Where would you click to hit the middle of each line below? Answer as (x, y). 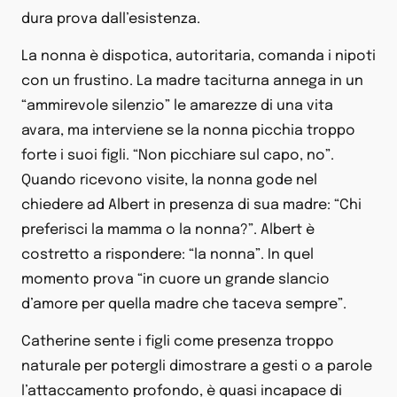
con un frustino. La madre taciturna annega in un (192, 82)
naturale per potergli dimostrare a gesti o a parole (197, 367)
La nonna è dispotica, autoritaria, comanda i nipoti (198, 57)
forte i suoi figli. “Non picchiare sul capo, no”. (178, 156)
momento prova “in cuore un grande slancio (175, 280)
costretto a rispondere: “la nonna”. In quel (167, 255)
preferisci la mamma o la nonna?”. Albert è (168, 230)
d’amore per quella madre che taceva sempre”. (184, 305)
